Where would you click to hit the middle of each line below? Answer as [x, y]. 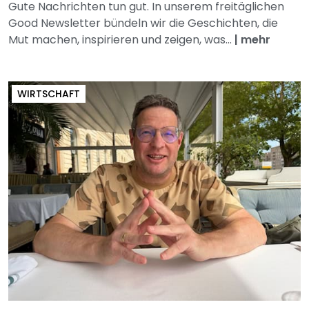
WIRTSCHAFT [49, 94]
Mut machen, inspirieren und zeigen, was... [121, 40]
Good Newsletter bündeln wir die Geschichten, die [143, 23]
